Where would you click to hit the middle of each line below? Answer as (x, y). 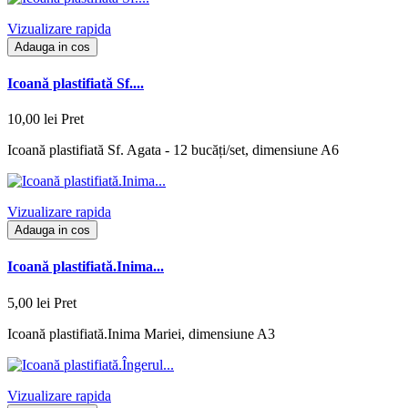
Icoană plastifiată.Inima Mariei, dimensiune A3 (141, 333)
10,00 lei (32, 119)
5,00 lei (29, 302)
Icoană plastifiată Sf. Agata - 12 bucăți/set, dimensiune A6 (173, 150)
